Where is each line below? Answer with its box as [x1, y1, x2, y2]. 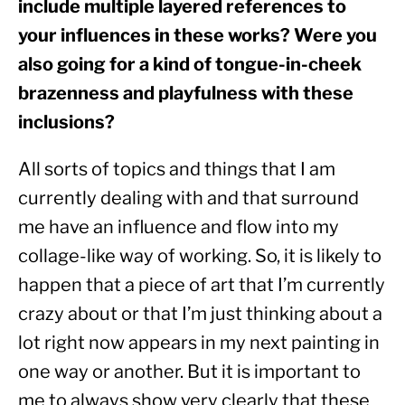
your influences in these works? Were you [18, 24, 377, 47]
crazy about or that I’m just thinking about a [18, 303, 382, 325]
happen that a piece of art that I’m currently [18, 274, 385, 297]
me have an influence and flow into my [18, 216, 339, 239]
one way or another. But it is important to [18, 361, 361, 383]
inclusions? [18, 111, 115, 134]
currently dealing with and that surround [18, 187, 359, 210]
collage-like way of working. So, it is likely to [18, 245, 381, 268]
